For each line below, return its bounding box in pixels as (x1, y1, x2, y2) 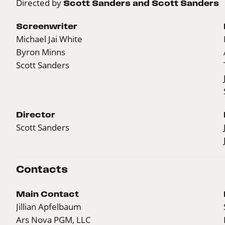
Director (16, 110, 55, 120)
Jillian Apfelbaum (16, 201, 81, 212)
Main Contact (16, 189, 79, 199)
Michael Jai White (16, 34, 82, 45)
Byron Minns (16, 47, 65, 58)
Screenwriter (16, 22, 77, 31)
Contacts (16, 164, 68, 175)
